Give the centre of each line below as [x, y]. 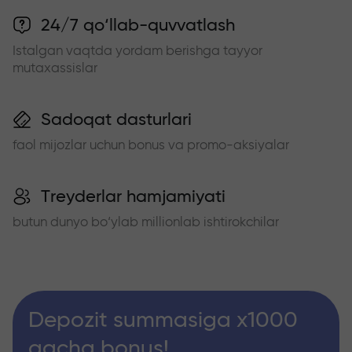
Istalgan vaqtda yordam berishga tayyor [137, 50]
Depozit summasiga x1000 [163, 320]
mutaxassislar [55, 68]
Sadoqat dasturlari [116, 119]
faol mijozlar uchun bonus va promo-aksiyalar [151, 145]
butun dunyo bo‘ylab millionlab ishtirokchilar [146, 222]
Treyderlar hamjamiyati [133, 196]
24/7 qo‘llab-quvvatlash [138, 25]
